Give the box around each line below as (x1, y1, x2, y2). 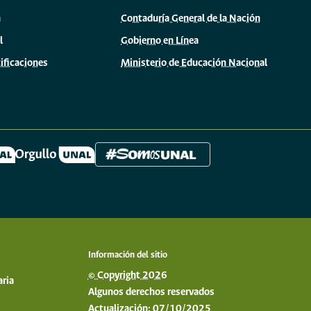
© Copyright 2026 (87, 269, 167, 281)
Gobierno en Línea (121, 35, 199, 47)
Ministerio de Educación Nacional (121, 57, 267, 69)
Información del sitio (87, 249, 167, 260)
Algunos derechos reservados (87, 286, 215, 298)
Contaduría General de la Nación (121, 12, 260, 24)
